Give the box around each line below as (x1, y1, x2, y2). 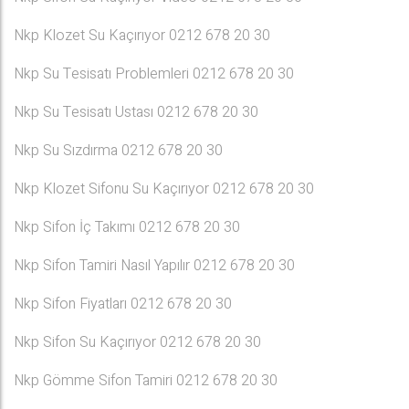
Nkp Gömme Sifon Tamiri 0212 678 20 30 (14, 370, 278, 392)
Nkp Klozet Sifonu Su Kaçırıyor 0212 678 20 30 (14, 178, 314, 200)
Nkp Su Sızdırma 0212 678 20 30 (14, 140, 223, 162)
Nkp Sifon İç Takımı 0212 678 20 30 (14, 216, 240, 238)
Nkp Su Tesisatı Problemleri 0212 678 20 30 (14, 63, 294, 85)
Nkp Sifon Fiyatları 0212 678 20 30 (14, 293, 232, 315)
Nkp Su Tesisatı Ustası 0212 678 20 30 (14, 101, 258, 123)
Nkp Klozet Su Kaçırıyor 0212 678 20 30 (14, 25, 270, 47)
